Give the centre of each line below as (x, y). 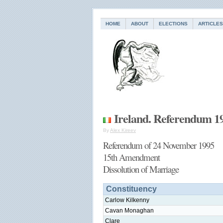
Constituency (131, 189)
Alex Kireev (123, 130)
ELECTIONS (173, 24)
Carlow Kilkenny (127, 200)
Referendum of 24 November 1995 (159, 145)
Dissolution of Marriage (141, 169)
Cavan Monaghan (129, 211)
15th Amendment (131, 157)
